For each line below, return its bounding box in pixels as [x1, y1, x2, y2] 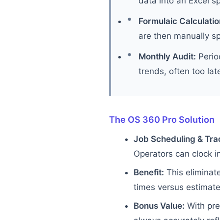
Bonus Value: [134, 201, 185, 211]
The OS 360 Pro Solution [109, 114, 215, 125]
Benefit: [134, 167, 164, 177]
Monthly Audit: [138, 52, 196, 61]
